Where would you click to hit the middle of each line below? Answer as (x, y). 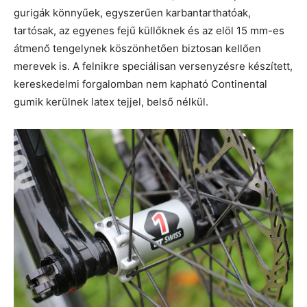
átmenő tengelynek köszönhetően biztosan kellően (137, 48)
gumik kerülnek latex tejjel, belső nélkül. (111, 101)
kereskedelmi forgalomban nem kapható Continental (140, 84)
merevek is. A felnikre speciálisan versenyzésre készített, (153, 66)
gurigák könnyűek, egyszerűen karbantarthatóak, (132, 12)
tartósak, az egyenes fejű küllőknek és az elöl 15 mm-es (149, 30)
